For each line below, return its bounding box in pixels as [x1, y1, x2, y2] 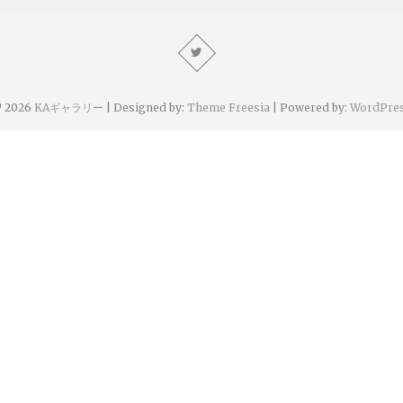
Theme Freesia [187, 100, 270, 114]
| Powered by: [270, 100, 350, 114]
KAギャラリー [34, 100, 103, 114]
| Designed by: [103, 100, 187, 114]
